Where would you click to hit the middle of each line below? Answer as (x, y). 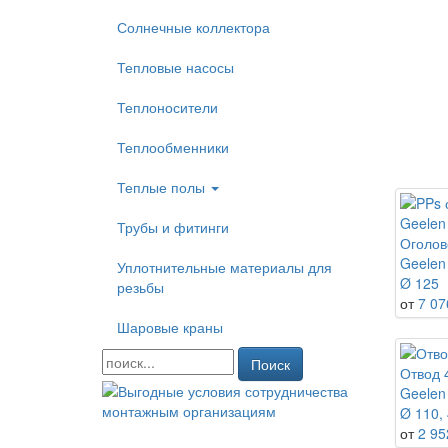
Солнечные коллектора (193, 27)
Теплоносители (167, 107)
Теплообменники (173, 147)
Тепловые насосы (175, 67)
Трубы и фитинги (173, 227)
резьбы (140, 287)
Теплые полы (163, 187)
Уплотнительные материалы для (224, 267)
